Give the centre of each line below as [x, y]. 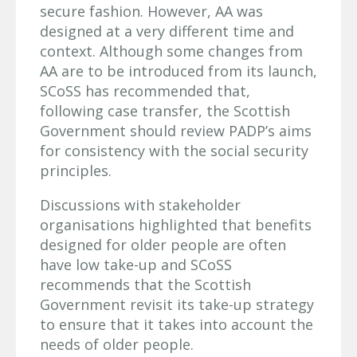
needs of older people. [117, 344]
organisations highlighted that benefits [176, 224]
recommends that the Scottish [145, 284]
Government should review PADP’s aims [176, 130]
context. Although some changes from [171, 51]
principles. [76, 170]
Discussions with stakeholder [140, 204]
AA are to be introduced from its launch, [178, 71]
